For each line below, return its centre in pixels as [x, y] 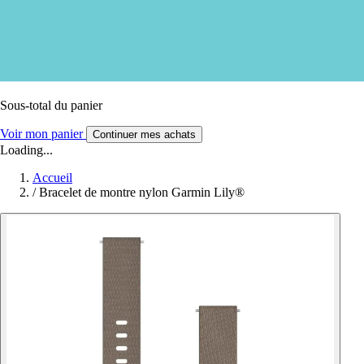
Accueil [52, 177]
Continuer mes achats [144, 134]
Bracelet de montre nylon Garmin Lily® [142, 192]
